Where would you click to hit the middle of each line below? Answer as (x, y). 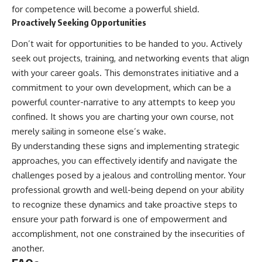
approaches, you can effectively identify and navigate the (125, 161)
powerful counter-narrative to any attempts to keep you (123, 102)
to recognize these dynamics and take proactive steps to (125, 205)
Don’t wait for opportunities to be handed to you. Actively (127, 44)
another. (28, 249)
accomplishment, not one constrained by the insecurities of (128, 234)
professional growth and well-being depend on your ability (128, 190)
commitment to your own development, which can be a (121, 88)
